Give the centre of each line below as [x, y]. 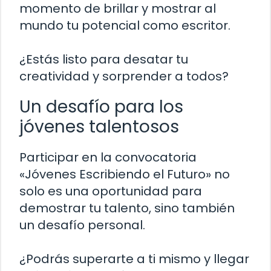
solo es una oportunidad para [111, 191]
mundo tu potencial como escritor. [125, 26]
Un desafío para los [101, 107]
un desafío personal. [82, 225]
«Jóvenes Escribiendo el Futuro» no [125, 175]
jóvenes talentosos [99, 127]
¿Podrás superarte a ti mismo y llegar [134, 259]
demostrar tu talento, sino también [127, 208]
